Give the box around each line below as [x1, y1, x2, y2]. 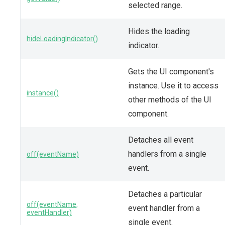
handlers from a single [128, 149, 206, 159]
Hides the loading [128, 26, 190, 36]
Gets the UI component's [128, 66, 214, 76]
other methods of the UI [128, 94, 211, 104]
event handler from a [128, 203, 200, 213]
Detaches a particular [128, 189, 202, 199]
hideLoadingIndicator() [27, 34, 98, 43]
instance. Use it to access [128, 80, 218, 90]
